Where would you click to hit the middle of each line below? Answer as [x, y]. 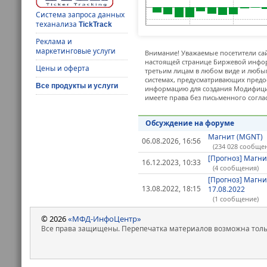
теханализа [58, 24]
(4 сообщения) [235, 168]
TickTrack [96, 24]
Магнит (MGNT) [235, 137]
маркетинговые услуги [76, 51]
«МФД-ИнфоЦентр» [105, 218]
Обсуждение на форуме [190, 123]
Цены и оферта [63, 68]
